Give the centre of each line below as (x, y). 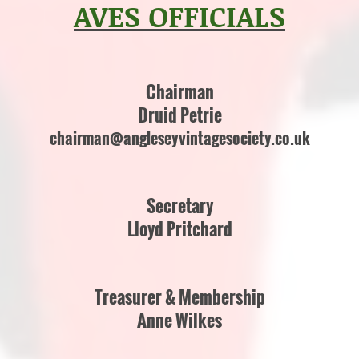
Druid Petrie (179, 115)
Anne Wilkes (179, 320)
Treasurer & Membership (179, 296)
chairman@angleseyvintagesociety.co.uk (179, 138)
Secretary (179, 205)
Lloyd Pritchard (179, 228)
